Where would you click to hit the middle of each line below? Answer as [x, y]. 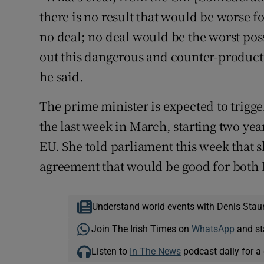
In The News [155, 251]
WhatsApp [213, 229]
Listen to [110, 251]
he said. [62, 77]
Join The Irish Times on [141, 229]
